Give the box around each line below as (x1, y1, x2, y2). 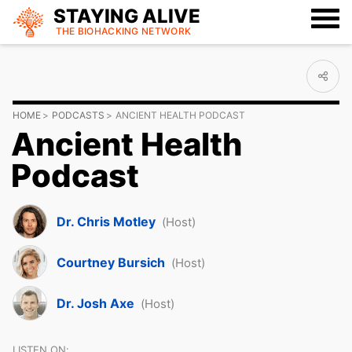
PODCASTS (52, 109, 104, 121)
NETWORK (141, 24, 192, 37)
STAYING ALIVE (53, 4, 200, 27)
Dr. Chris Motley (57, 214, 156, 229)
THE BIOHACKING (55, 24, 142, 37)
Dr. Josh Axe (57, 295, 134, 311)
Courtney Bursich (57, 255, 165, 270)
